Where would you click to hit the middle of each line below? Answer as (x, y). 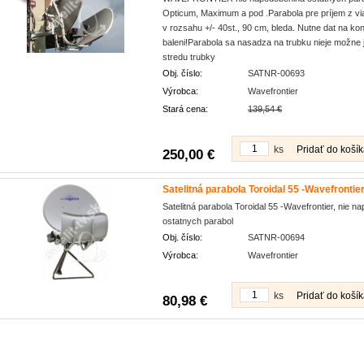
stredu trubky (189, 57)
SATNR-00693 (276, 73)
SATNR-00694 (276, 237)
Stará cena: (185, 109)
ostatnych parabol (198, 221)
